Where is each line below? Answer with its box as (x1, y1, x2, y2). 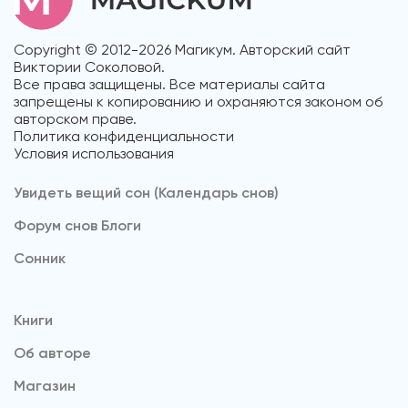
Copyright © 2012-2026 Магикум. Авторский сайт (14, 40, 351, 58)
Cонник (14, 249, 66, 267)
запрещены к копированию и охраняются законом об (14, 92, 382, 110)
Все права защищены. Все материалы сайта (14, 75, 325, 93)
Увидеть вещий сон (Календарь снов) (14, 183, 279, 201)
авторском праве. (14, 109, 137, 127)
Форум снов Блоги (14, 216, 141, 234)
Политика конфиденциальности (14, 127, 234, 145)
